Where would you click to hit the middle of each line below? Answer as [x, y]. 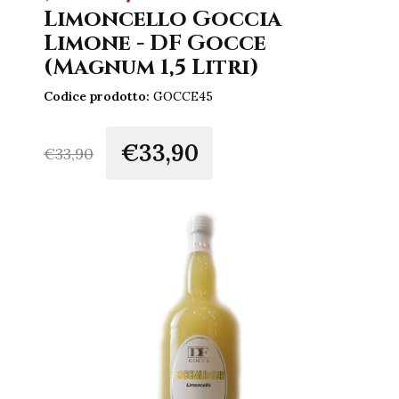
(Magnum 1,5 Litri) [151, 68]
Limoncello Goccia [162, 20]
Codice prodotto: [96, 97]
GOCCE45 [181, 97]
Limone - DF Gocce [155, 44]
